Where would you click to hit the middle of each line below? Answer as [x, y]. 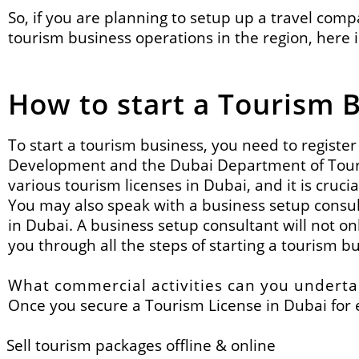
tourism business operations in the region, [162, 37]
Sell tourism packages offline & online [141, 345]
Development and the [89, 165]
